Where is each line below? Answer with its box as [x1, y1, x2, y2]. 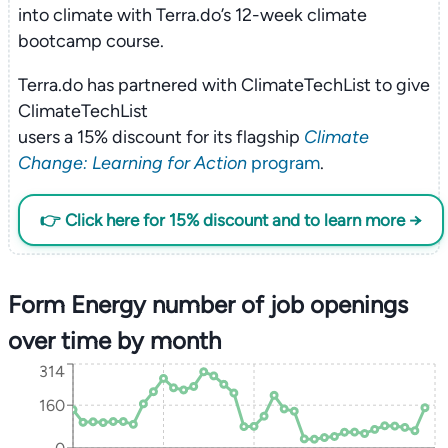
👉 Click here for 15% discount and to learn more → [39, 209, 422, 230]
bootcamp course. [17, 29, 164, 52]
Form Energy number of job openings [8, 290, 408, 319]
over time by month [8, 326, 221, 355]
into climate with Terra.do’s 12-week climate [17, 3, 367, 26]
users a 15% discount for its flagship [17, 125, 304, 148]
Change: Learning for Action [17, 151, 247, 174]
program [246, 151, 320, 174]
